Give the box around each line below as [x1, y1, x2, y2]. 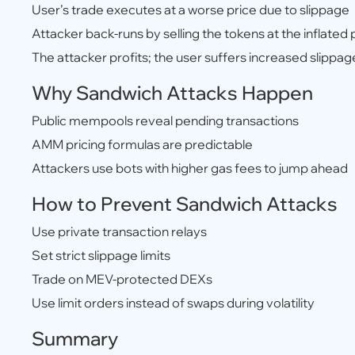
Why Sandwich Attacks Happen [32, 81, 313, 105]
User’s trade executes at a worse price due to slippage [32, 2, 349, 17]
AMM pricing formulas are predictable [32, 136, 253, 152]
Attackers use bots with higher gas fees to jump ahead [32, 160, 348, 176]
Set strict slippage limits [32, 247, 170, 263]
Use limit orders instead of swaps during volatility [32, 295, 315, 311]
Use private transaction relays [32, 223, 207, 239]
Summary [32, 326, 118, 350]
